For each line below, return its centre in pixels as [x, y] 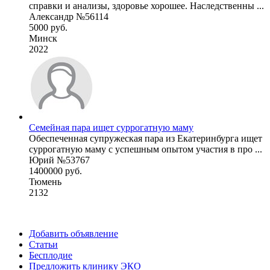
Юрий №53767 [59, 160]
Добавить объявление [74, 233]
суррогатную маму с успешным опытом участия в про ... [146, 149]
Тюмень [45, 181]
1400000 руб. [55, 171]
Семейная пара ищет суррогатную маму [111, 127]
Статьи [43, 244]
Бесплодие [51, 255]
